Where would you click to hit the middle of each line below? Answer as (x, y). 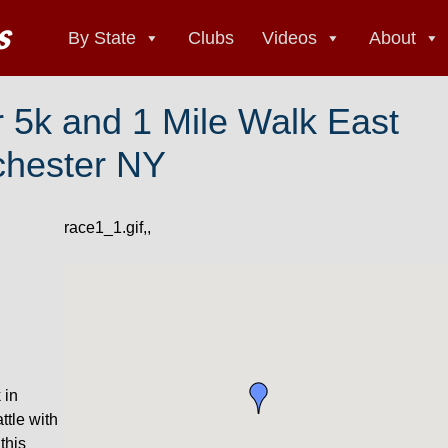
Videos (289, 38)
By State (102, 38)
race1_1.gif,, (108, 227)
